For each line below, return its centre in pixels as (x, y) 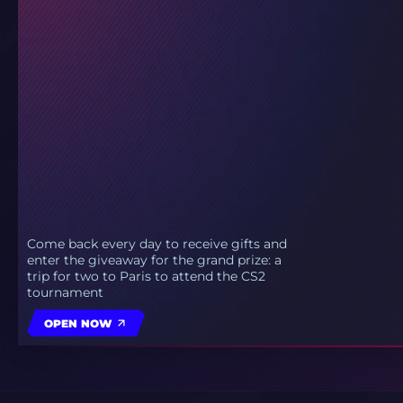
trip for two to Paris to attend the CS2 (146, 277)
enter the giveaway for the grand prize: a (154, 260)
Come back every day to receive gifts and (157, 244)
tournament (65, 293)
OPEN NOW (78, 323)
